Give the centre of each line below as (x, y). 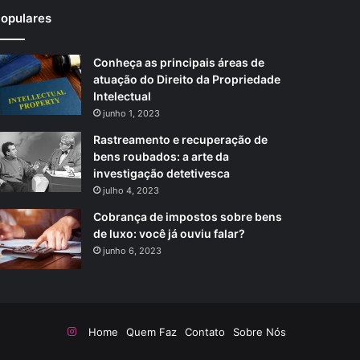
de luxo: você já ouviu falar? (169, 233)
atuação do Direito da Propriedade (186, 79)
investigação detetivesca (161, 173)
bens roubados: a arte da (161, 156)
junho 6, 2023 (132, 250)
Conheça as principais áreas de (178, 62)
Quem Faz (151, 331)
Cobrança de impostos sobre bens (187, 216)
